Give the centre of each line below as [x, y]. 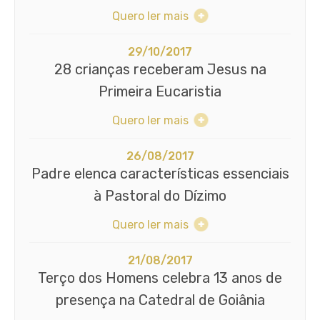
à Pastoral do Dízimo [160, 195]
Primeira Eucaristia [160, 91]
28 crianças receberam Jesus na [160, 69]
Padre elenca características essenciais [160, 173]
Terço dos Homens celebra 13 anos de [160, 277]
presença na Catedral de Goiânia [160, 300]
